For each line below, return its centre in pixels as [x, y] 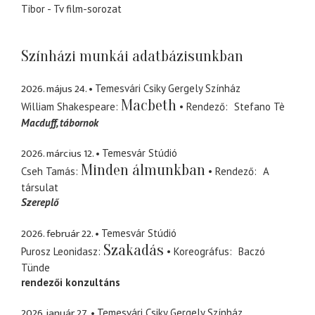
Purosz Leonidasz [59, 251]
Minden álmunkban [143, 171]
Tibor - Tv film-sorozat [71, 9]
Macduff [39, 122]
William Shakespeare [68, 106]
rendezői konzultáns [71, 282]
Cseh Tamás [48, 172]
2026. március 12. [57, 154]
